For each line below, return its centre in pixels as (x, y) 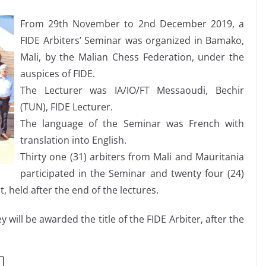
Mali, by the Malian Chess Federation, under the (132, 57)
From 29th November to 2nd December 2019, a (132, 24)
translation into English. (73, 140)
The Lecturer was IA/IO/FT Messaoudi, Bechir (132, 91)
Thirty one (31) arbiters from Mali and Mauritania (132, 157)
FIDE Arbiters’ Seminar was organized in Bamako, (132, 41)
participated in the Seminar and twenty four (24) (132, 174)
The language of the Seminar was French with (132, 124)
